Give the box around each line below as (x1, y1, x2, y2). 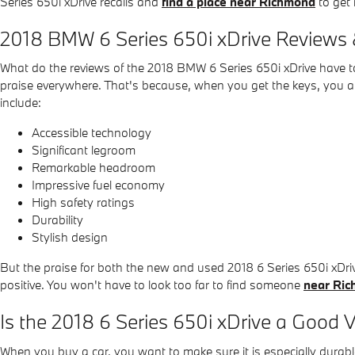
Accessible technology (32, 124, 151, 140)
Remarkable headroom (32, 159, 155, 175)
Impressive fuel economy (32, 177, 165, 193)
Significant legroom (32, 142, 136, 158)
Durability (32, 212, 83, 227)
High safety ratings (32, 194, 135, 210)
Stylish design (32, 229, 108, 245)
